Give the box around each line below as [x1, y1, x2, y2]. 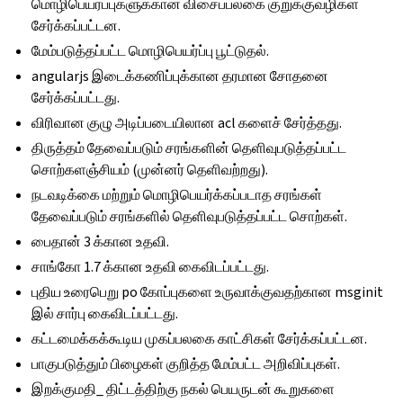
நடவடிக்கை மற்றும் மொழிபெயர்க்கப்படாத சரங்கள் [31, 185, 323, 204]
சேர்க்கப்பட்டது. [31, 88, 121, 107]
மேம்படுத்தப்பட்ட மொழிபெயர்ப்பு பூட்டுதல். [31, 41, 270, 60]
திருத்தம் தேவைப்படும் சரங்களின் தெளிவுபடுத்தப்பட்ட [31, 139, 347, 157]
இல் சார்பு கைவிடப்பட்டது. [31, 304, 179, 323]
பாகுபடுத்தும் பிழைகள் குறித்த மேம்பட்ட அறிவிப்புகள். [31, 354, 341, 373]
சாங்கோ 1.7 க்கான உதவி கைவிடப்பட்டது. [31, 257, 270, 276]
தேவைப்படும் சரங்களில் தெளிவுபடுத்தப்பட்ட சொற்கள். [31, 207, 348, 226]
